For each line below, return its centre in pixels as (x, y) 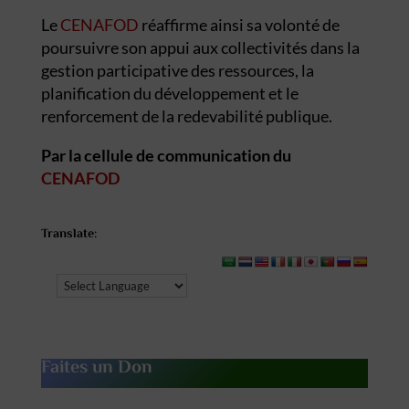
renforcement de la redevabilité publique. (186, 115)
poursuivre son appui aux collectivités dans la (200, 47)
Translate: (68, 234)
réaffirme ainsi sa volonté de (239, 24)
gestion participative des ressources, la (177, 70)
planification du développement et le (169, 93)
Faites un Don (96, 368)
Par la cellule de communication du (166, 155)
